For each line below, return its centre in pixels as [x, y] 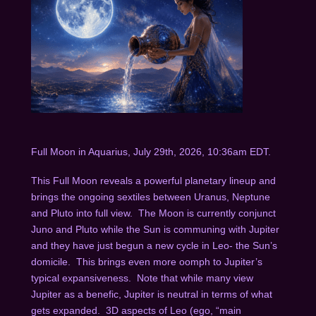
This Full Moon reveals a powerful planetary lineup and [153, 181]
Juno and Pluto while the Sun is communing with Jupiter [155, 230]
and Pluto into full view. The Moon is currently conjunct [153, 213]
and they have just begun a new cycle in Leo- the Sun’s [154, 246]
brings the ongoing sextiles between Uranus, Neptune [150, 197]
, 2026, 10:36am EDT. [226, 151]
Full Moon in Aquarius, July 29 [98, 151]
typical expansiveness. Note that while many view [142, 278]
